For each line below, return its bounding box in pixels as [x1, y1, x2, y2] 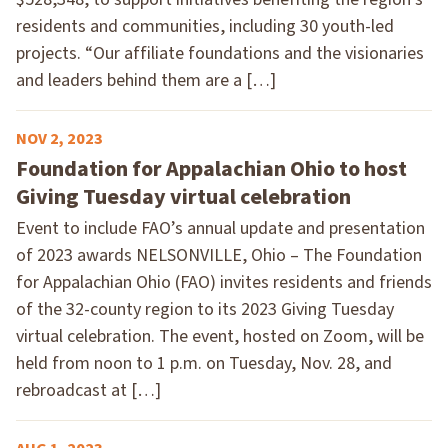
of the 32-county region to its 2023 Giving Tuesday [16, 296, 394, 322]
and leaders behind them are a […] [16, 67, 276, 93]
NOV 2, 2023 [16, 127, 103, 150]
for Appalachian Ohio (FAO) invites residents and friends [16, 269, 432, 295]
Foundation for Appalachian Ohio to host [16, 152, 407, 185]
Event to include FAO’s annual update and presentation [16, 215, 425, 241]
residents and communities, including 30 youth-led [16, 13, 394, 39]
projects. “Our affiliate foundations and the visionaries [16, 40, 424, 66]
